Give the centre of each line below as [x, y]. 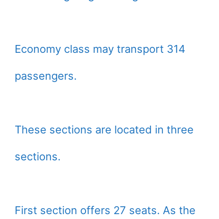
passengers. [46, 76]
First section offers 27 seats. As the [105, 210]
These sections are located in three [104, 130]
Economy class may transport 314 [100, 49]
